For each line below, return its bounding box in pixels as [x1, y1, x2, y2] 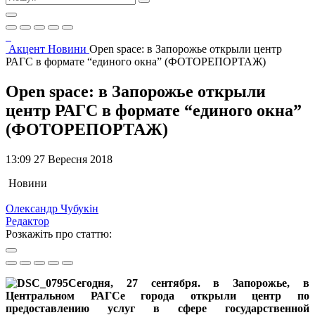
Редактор [6, 214, 49, 227]
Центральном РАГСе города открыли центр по [6, 289, 309, 302]
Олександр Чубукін [6, 202, 98, 214]
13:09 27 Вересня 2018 [6, 153, 112, 165]
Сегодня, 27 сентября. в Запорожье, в [68, 276, 309, 289]
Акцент [8, 43, 48, 55]
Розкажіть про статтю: [6, 227, 112, 240]
